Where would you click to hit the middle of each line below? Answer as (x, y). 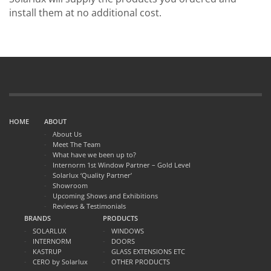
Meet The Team (77, 145)
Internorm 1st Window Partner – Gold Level (122, 165)
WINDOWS (128, 231)
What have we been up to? (94, 155)
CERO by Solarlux (60, 262)
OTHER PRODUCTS (141, 262)
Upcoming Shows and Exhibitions (105, 196)
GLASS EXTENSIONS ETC (148, 252)
